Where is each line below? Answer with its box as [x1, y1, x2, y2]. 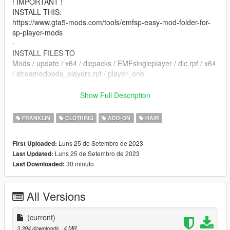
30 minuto [65, 159, 94, 168]
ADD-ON [106, 114, 131, 122]
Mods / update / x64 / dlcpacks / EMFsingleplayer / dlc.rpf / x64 [12, 58, 216, 69]
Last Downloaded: [12, 160, 65, 169]
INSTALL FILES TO [12, 48, 75, 59]
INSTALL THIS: [12, 7, 62, 17]
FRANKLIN [21, 114, 51, 122]
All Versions [27, 188, 86, 204]
